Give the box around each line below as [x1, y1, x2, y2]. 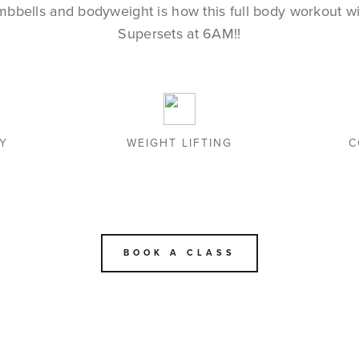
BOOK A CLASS [123, 248, 236, 258]
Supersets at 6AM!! [118, 25, 241, 42]
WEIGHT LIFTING [127, 136, 232, 150]
